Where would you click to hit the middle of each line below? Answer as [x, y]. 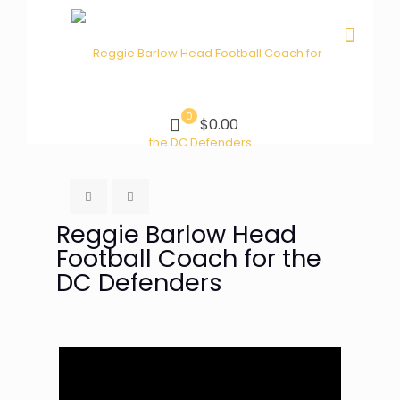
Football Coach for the [189, 258]
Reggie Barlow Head [176, 234]
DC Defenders [139, 283]
